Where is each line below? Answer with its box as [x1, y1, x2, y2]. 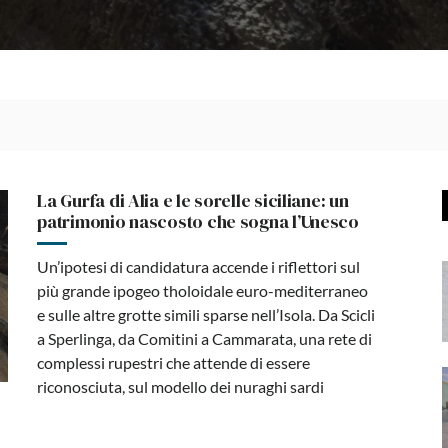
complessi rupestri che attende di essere [37, 352, 311, 372]
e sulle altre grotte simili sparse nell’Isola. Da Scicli [37, 304, 376, 324]
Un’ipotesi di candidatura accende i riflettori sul [37, 256, 361, 276]
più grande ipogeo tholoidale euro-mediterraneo [37, 280, 369, 300]
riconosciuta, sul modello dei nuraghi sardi [37, 376, 325, 396]
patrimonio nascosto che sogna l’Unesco [37, 208, 359, 234]
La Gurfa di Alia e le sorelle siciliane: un [37, 187, 349, 213]
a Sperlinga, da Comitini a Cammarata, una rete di [37, 328, 373, 348]
